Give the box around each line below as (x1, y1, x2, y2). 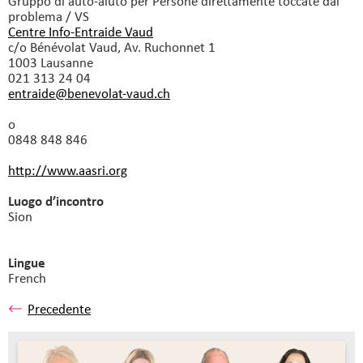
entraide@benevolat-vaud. (8, 83, 157, 103)
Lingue (8, 253, 45, 272)
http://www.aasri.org (8, 160, 127, 180)
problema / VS (8, 6, 89, 26)
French (8, 268, 46, 288)
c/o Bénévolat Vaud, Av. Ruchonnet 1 (8, 37, 216, 57)
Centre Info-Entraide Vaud (8, 22, 153, 41)
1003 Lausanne (8, 53, 93, 72)
